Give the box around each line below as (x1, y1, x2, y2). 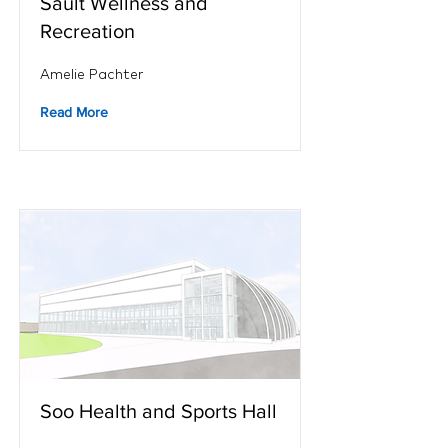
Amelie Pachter (40, 65, 144, 83)
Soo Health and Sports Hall (40, 400, 277, 422)
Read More (40, 104, 108, 120)
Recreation (40, 20, 135, 42)
